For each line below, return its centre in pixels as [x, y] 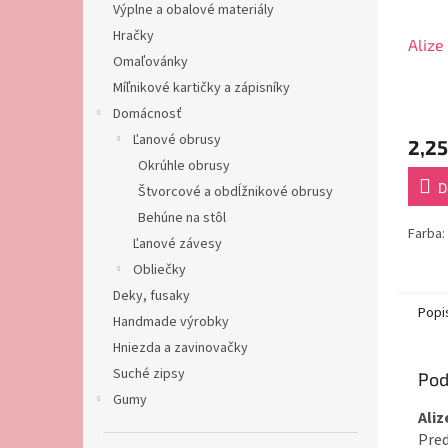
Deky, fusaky [151, 296]
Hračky [133, 36]
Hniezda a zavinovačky [180, 348]
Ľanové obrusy [177, 140]
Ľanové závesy [177, 244]
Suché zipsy [149, 374]
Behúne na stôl [182, 218]
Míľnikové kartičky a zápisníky [201, 88]
